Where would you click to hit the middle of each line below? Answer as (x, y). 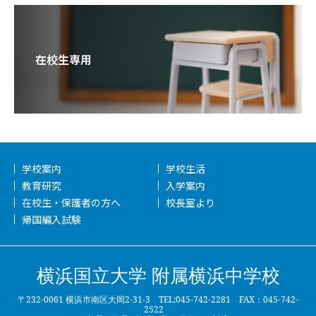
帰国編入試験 (51, 220)
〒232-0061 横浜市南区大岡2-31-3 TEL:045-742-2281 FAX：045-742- (158, 300)
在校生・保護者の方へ (71, 203)
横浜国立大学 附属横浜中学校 (158, 275)
